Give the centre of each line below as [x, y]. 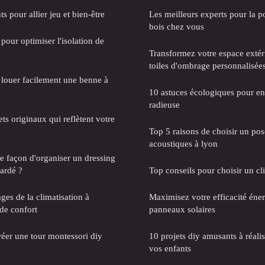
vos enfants [170, 248]
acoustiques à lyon [183, 143]
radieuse [164, 104]
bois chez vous [177, 26]
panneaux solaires [182, 209]
